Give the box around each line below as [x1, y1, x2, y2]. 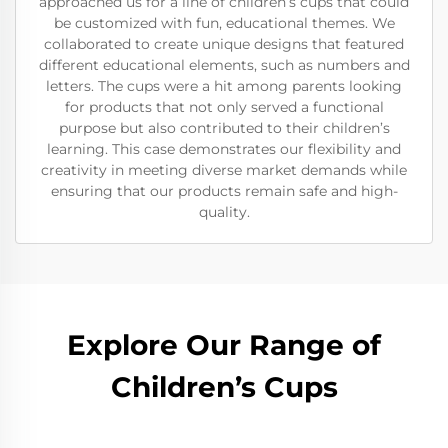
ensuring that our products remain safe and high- [50, 182, 398, 200]
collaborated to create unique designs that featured [44, 35, 404, 53]
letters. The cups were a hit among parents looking [46, 77, 402, 95]
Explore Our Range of [67, 328, 381, 362]
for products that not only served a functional [64, 98, 384, 116]
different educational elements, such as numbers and [38, 56, 410, 74]
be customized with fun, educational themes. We [53, 14, 395, 32]
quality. [198, 203, 250, 221]
